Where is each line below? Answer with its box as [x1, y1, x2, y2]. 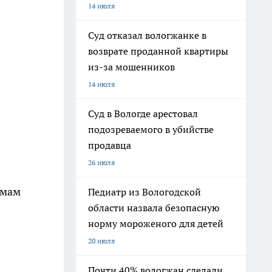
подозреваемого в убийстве [88, 123, 214, 135]
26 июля [88, 158, 115, 167]
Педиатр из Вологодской [88, 186, 201, 198]
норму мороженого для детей [88, 217, 223, 229]
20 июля [88, 236, 115, 245]
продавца [88, 139, 131, 151]
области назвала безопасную [88, 202, 220, 214]
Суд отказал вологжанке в [88, 29, 206, 41]
